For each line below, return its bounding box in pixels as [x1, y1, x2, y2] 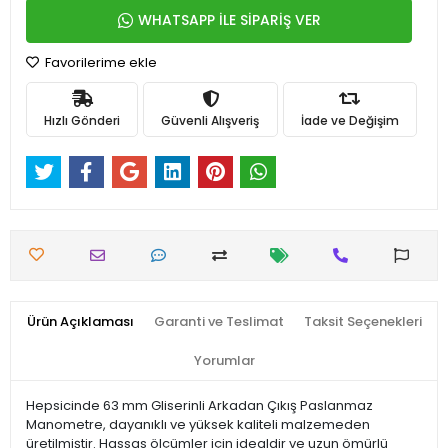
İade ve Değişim [300, 111, 399, 129]
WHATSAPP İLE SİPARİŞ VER [137, 10, 321, 30]
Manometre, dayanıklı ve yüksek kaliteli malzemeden [26, 415, 370, 435]
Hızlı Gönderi [44, 111, 121, 129]
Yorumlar [193, 351, 255, 371]
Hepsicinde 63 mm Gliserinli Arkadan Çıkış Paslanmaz [26, 396, 373, 416]
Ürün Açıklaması [26, 312, 134, 332]
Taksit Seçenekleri [303, 312, 422, 332]
